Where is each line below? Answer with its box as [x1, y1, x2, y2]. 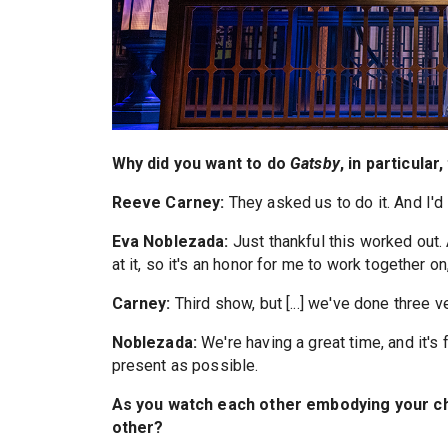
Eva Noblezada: [111, 232, 229, 252]
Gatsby [290, 154, 340, 174]
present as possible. [111, 356, 259, 376]
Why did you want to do [111, 154, 290, 174]
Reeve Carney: [111, 193, 225, 213]
